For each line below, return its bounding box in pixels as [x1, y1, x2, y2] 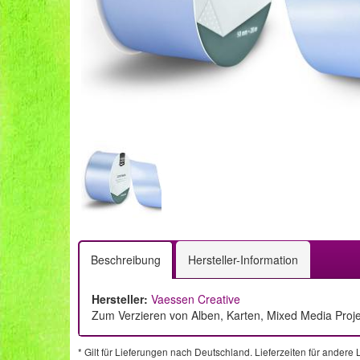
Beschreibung [91, 252, 161, 268]
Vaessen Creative [151, 291, 240, 307]
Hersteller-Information [188, 252, 298, 268]
